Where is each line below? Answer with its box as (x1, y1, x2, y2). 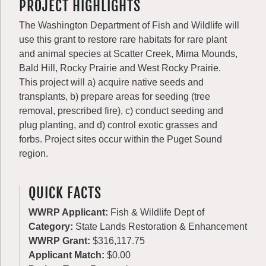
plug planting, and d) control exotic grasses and (19, 120, 217, 130)
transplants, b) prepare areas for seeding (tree (19, 91, 210, 102)
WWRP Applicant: (28, 207, 110, 217)
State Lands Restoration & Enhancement (75, 221, 247, 232)
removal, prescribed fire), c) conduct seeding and (19, 106, 223, 116)
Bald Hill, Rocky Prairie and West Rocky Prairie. (19, 63, 221, 73)
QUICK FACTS (28, 184, 102, 202)
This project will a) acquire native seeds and (19, 77, 204, 87)
